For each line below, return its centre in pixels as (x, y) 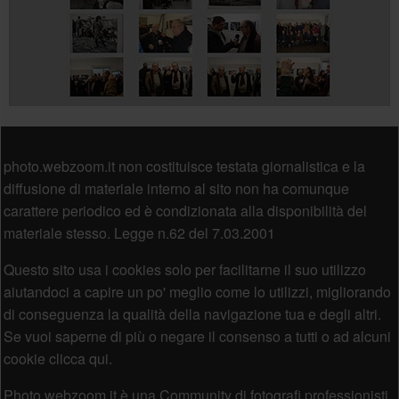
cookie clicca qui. (57, 358)
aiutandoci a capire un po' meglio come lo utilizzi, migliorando (197, 291)
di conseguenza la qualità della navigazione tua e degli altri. (192, 313)
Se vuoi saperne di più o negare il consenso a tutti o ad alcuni (197, 336)
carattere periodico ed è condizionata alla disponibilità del (185, 210)
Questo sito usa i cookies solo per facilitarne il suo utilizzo (184, 269)
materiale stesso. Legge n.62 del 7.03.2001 (139, 232)
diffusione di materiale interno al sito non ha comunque (176, 188)
